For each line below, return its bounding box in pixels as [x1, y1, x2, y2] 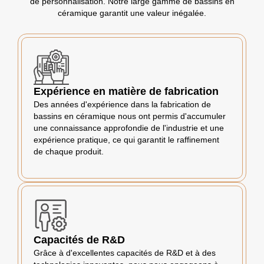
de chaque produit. [34, 147, 104, 157]
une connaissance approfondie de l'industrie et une [34, 123, 224, 133]
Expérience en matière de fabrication [34, 85, 219, 98]
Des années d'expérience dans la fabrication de [34, 100, 211, 110]
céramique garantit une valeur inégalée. [58, 8, 206, 18]
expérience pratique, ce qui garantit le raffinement [34, 135, 219, 145]
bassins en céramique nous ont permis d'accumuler [34, 111, 226, 121]
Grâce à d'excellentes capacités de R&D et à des [34, 248, 216, 258]
